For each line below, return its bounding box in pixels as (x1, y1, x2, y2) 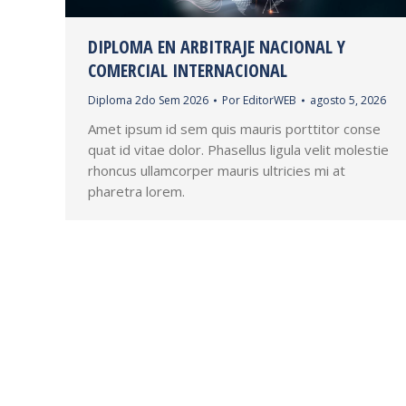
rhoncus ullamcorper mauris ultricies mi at (88, 160, 345, 179)
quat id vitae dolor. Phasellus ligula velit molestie (88, 140, 389, 159)
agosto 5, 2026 (310, 92, 386, 108)
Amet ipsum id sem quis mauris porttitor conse (88, 119, 381, 138)
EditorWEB (243, 92, 296, 108)
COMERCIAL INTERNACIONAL (88, 57, 287, 82)
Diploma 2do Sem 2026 (88, 92, 208, 108)
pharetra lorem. (88, 181, 185, 200)
